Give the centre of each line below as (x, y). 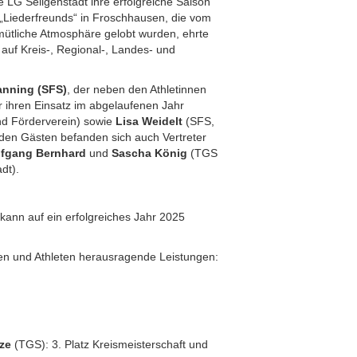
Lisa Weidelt (149, 121)
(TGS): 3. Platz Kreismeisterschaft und (110, 344)
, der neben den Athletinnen (137, 89)
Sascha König (150, 153)
